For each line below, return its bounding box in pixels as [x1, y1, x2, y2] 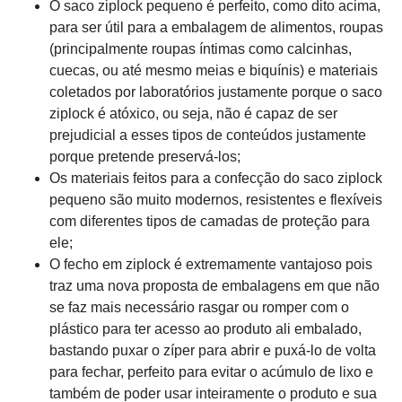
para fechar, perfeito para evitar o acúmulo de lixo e [49, 364, 373, 380]
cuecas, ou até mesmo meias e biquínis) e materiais [49, 63, 378, 78]
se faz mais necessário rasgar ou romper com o [49, 300, 349, 315]
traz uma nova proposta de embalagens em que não [49, 278, 380, 293]
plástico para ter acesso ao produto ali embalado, [49, 321, 362, 336]
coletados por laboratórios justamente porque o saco [49, 84, 382, 100]
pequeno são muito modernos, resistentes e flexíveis [49, 192, 382, 207]
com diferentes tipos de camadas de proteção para [49, 214, 370, 229]
